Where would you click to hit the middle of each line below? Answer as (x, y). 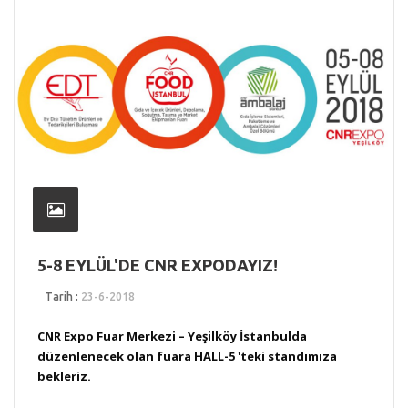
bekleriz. (64, 377)
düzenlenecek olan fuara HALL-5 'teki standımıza (187, 357)
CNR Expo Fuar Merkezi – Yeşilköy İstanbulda (172, 337)
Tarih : (63, 297)
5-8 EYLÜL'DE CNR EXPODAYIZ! (158, 265)
